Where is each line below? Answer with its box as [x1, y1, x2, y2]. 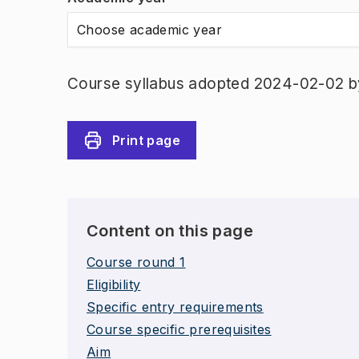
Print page [112, 132, 180, 148]
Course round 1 [87, 254, 186, 270]
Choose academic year [77, 22, 222, 38]
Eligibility [87, 276, 141, 292]
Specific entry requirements [87, 299, 264, 315]
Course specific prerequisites [87, 321, 272, 337]
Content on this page [87, 221, 253, 240]
